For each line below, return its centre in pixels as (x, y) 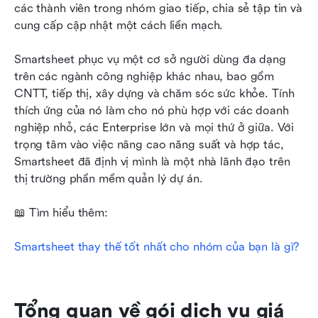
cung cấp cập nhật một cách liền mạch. (119, 25)
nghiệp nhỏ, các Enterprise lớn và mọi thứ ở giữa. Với (154, 127)
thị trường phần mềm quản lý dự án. (109, 178)
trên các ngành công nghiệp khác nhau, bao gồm (144, 76)
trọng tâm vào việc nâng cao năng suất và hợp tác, (149, 144)
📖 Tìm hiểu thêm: (61, 212)
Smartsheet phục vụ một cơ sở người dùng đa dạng (150, 59)
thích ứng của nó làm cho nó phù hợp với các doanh (152, 110)
